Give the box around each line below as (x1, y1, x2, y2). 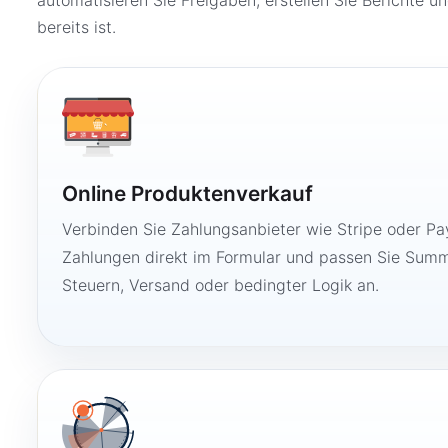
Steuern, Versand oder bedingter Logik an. (62, 275, 379, 295)
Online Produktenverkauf (62, 181, 313, 206)
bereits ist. (37, 17, 116, 37)
